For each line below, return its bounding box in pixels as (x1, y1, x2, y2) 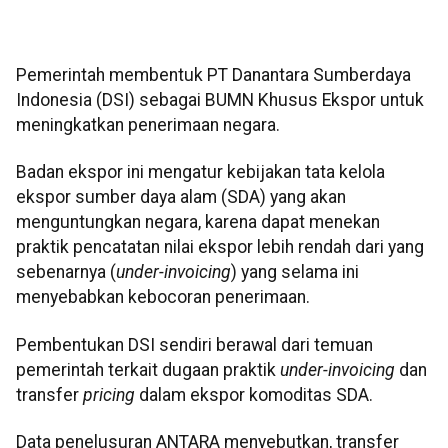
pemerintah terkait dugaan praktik (16, 359, 280, 380)
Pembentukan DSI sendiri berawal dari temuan (16, 334, 373, 355)
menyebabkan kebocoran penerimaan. (16, 287, 310, 308)
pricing (83, 384, 135, 405)
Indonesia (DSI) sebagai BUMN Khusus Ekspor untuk (16, 90, 424, 111)
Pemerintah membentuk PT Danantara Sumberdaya (16, 65, 411, 86)
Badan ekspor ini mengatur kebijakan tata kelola (16, 162, 385, 183)
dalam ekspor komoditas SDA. (135, 384, 373, 405)
